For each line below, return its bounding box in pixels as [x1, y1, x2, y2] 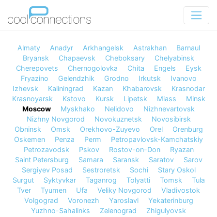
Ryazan [170, 145, 194, 154]
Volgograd [24, 196, 58, 204]
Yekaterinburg [148, 196, 193, 204]
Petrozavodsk [23, 145, 69, 154]
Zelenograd [100, 206, 137, 215]
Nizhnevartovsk [143, 104, 195, 113]
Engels [154, 63, 176, 72]
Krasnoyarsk [12, 94, 53, 103]
